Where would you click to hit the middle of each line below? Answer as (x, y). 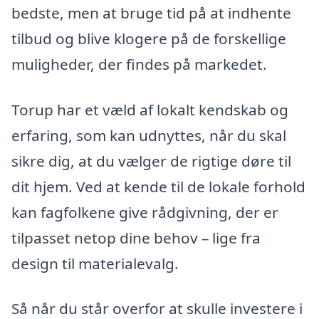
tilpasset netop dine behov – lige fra (136, 237)
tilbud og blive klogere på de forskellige (149, 38)
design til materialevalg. (95, 263)
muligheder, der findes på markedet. (139, 64)
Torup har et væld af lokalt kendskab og (150, 109)
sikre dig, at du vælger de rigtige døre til (151, 161)
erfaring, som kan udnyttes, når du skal (149, 135)
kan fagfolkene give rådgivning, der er (145, 212)
